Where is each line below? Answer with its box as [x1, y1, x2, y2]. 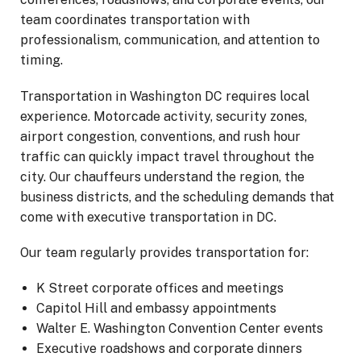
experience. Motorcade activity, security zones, [20, 108, 307, 124]
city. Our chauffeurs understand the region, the [20, 168, 305, 185]
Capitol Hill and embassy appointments [36, 301, 276, 317]
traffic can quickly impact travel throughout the [20, 148, 314, 164]
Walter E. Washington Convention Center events [36, 321, 323, 337]
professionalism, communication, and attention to [20, 32, 320, 48]
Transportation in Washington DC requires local [20, 88, 309, 104]
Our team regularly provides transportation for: [20, 244, 309, 260]
